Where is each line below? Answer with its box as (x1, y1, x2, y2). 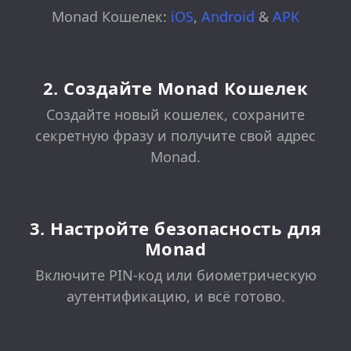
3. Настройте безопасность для (29, 216, 322, 241)
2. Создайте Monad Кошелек (42, 76, 309, 100)
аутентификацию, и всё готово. (66, 287, 285, 306)
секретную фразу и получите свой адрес (35, 126, 316, 146)
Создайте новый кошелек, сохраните (46, 105, 305, 125)
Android (201, 7, 259, 27)
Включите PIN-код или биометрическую (34, 266, 317, 285)
